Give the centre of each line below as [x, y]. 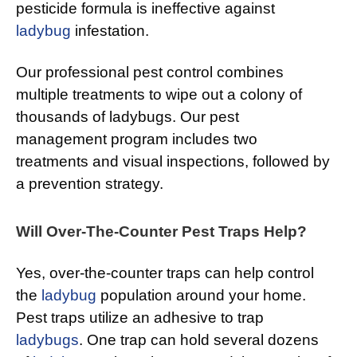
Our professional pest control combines [150, 73]
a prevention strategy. [90, 184]
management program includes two [137, 139]
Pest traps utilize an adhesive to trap [140, 318]
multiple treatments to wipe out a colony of [159, 95]
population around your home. [201, 296]
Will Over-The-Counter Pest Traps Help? [161, 232]
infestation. [110, 31]
